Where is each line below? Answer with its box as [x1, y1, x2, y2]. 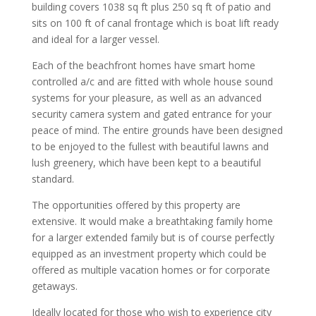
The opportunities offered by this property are [31, 198, 241, 212]
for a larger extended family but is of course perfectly [31, 231, 274, 245]
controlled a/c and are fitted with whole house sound [31, 75, 273, 89]
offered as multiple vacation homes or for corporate [31, 263, 270, 277]
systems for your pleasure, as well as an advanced [31, 91, 262, 105]
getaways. [31, 279, 78, 293]
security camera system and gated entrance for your [31, 107, 272, 121]
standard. [31, 172, 74, 186]
